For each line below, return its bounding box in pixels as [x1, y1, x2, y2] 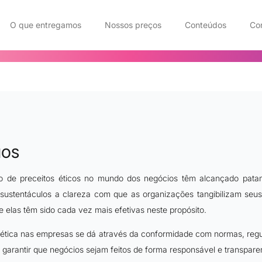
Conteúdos [184, 20, 226, 30]
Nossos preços [104, 20, 161, 30]
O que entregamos [9, 20, 81, 30]
